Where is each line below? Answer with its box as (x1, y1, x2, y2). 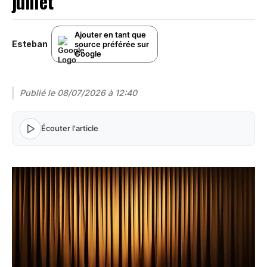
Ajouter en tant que (74, 29, 146, 39)
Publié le (20, 87, 57, 98)
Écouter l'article (41, 123, 98, 133)
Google (74, 48, 101, 58)
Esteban (12, 39, 48, 49)
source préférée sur (74, 39, 149, 49)
